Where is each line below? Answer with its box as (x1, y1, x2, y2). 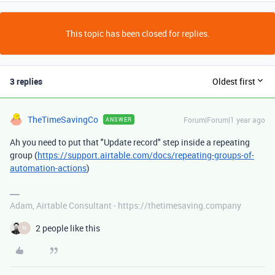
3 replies (10, 75, 42, 87)
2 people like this (36, 222, 100, 234)
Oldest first (212, 76, 255, 88)
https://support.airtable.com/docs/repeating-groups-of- (37, 149, 254, 161)
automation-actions (10, 161, 87, 174)
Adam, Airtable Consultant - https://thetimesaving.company (10, 199, 241, 211)
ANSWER (106, 115, 132, 123)
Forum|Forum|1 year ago (184, 114, 265, 125)
